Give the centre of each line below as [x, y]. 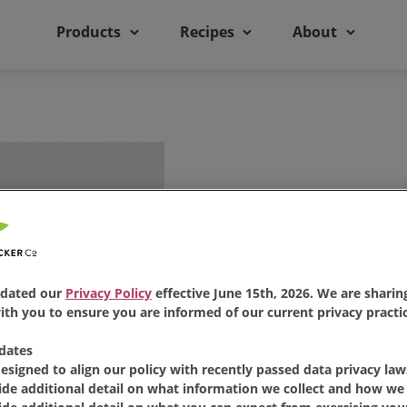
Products [89, 32]
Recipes [207, 32]
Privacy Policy [109, 293]
